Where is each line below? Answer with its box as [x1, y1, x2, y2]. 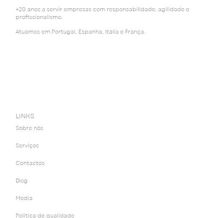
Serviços [16, 142, 39, 150]
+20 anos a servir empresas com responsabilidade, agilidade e [16, 5, 190, 13]
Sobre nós [16, 125, 44, 132]
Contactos [16, 160, 45, 167]
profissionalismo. [16, 13, 63, 21]
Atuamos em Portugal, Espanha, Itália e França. [16, 28, 146, 36]
